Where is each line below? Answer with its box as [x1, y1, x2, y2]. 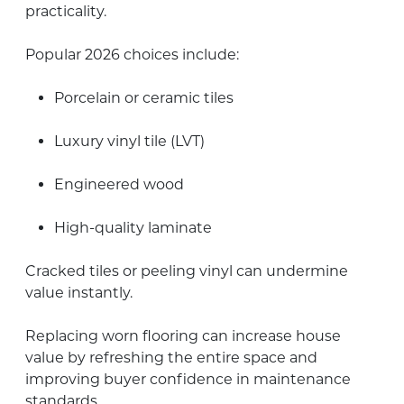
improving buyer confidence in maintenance [25, 370, 351, 388]
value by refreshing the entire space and [25, 348, 317, 366]
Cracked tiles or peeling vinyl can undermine [25, 262, 348, 280]
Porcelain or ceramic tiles [54, 88, 234, 106]
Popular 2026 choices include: [25, 45, 239, 63]
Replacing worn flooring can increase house [25, 326, 341, 344]
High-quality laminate [54, 218, 212, 236]
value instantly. [25, 283, 133, 301]
